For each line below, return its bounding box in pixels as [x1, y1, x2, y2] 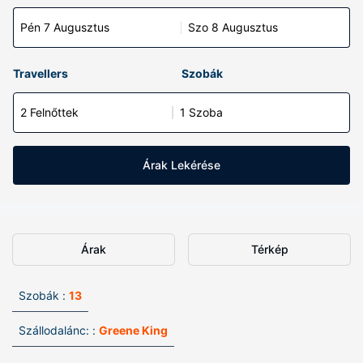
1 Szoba [180, 105, 223, 119]
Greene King [99, 323, 168, 337]
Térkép [250, 242, 288, 256]
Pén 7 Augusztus [20, 20, 109, 34]
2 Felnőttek [20, 105, 79, 119]
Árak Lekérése [143, 158, 220, 172]
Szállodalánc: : [19, 323, 96, 337]
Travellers [13, 66, 68, 80]
